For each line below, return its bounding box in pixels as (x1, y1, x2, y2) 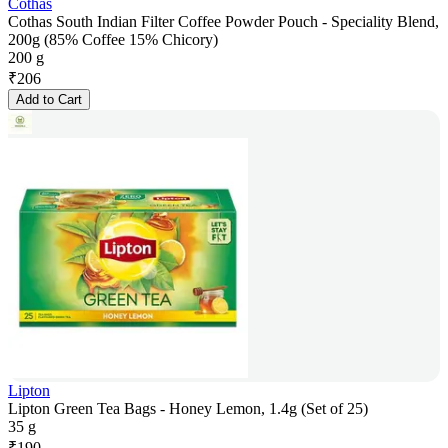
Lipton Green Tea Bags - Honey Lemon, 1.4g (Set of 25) (8, 400, 368, 418)
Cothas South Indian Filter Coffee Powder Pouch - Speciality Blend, (8, 13, 439, 31)
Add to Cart (16, 92, 82, 108)
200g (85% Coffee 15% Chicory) (8, 31, 218, 49)
